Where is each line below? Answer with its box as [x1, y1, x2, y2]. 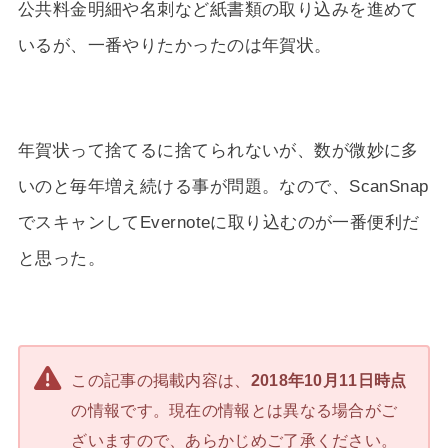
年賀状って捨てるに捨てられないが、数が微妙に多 [17, 139, 419, 160]
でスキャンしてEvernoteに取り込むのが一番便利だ [17, 211, 420, 232]
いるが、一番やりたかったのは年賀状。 [17, 34, 332, 55]
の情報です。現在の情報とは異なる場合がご [71, 400, 398, 419]
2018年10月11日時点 [250, 370, 407, 389]
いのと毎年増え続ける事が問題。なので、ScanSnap [17, 175, 429, 196]
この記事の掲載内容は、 [71, 370, 251, 389]
